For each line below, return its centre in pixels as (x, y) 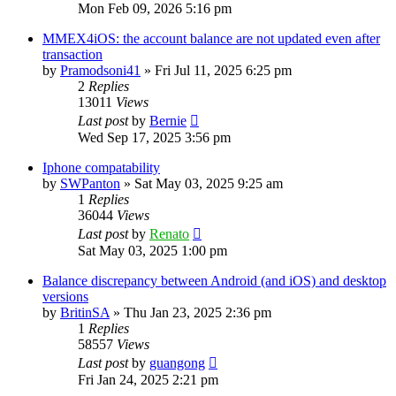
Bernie (168, 120)
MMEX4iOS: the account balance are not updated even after (211, 38)
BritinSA (85, 312)
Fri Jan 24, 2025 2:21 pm (148, 379)
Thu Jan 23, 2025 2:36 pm (198, 312)
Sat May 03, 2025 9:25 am (209, 183)
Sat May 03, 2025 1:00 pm (152, 250)
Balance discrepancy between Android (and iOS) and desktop (214, 280)
